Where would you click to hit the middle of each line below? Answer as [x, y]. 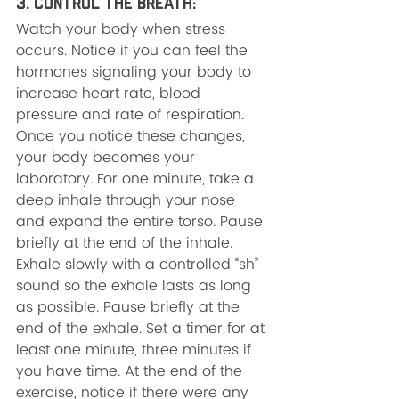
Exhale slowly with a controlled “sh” [139, 265]
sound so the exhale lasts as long [136, 286]
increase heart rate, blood [110, 94]
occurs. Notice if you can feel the [134, 51]
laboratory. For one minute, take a [137, 179]
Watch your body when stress [123, 30]
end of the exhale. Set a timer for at [142, 329]
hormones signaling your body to [136, 73]
